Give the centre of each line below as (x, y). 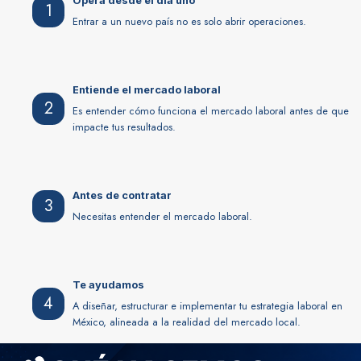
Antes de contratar (122, 195)
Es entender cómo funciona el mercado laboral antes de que (211, 111)
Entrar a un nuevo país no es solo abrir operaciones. (189, 21)
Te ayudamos (108, 285)
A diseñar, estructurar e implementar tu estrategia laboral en (207, 306)
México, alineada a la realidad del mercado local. (187, 322)
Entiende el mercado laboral (147, 90)
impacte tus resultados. (124, 127)
